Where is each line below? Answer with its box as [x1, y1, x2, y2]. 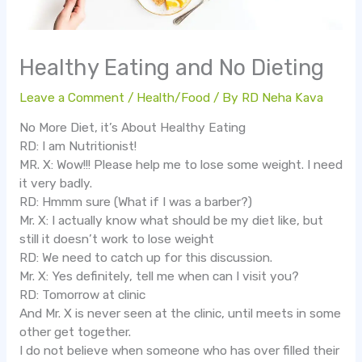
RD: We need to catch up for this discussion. [19, 250, 272, 266]
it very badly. [19, 176, 92, 192]
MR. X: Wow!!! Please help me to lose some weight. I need [19, 158, 343, 173]
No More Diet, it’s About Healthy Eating [19, 120, 246, 136]
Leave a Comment [19, 90, 124, 105]
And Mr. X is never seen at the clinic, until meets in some [19, 306, 341, 322]
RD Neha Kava [241, 90, 323, 105]
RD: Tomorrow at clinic [19, 288, 145, 303]
